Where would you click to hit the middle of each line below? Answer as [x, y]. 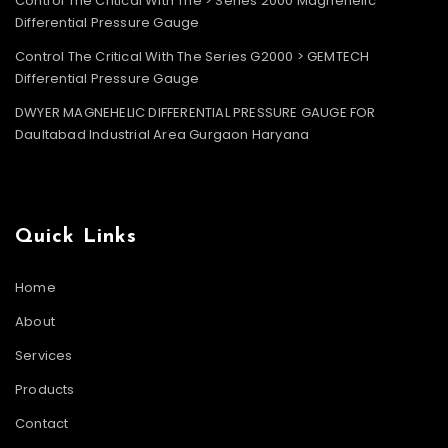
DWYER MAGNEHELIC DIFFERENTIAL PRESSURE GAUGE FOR [195, 112]
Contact [42, 423]
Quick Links [76, 236]
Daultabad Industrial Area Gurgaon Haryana [162, 134]
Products [45, 389]
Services [44, 355]
